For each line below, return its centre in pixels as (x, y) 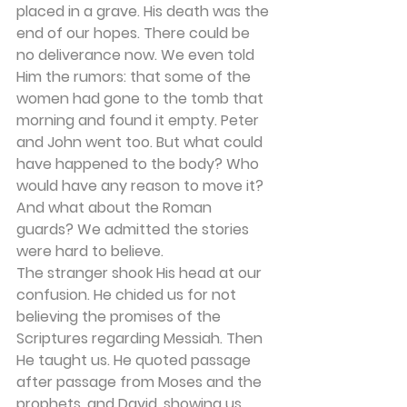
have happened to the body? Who (139, 164)
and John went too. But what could (141, 142)
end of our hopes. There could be (135, 33)
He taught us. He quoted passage (135, 360)
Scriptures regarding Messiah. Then (141, 338)
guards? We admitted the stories (134, 229)
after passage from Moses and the (141, 382)
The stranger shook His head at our (141, 273)
